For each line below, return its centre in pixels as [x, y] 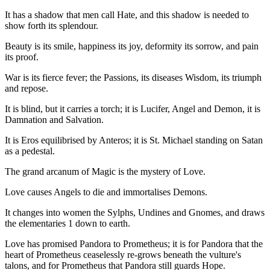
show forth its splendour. [52, 26]
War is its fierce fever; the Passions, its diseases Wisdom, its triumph [133, 78]
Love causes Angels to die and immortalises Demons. [106, 192]
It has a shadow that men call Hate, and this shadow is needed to [127, 15]
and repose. [27, 89]
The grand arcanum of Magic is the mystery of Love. [105, 172]
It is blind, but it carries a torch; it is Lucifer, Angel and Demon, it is [133, 109]
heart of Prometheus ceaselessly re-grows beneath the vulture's [123, 255]
